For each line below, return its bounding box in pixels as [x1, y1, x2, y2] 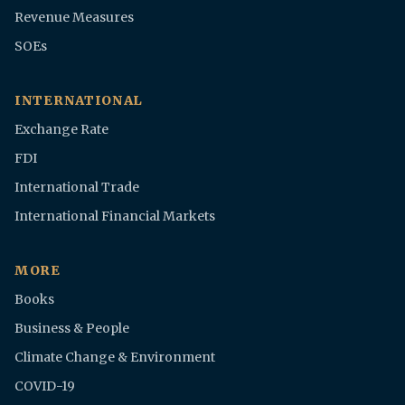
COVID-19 [14, 378, 75, 395]
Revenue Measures [14, 9, 134, 26]
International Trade [14, 179, 139, 196]
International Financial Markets [14, 208, 215, 225]
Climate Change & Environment [14, 349, 215, 366]
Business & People [14, 320, 129, 337]
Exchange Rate [14, 121, 108, 138]
